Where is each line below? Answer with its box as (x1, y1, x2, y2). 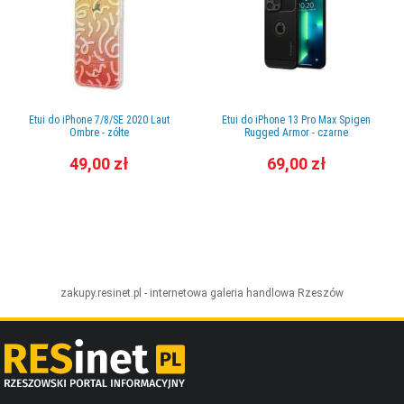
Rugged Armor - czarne (244, 126, 348, 140)
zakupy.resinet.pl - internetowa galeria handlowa (60, 286, 298, 299)
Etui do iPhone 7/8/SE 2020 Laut (28, 114, 170, 127)
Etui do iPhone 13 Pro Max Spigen (222, 114, 371, 127)
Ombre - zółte (69, 126, 129, 140)
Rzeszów (298, 286, 344, 299)
